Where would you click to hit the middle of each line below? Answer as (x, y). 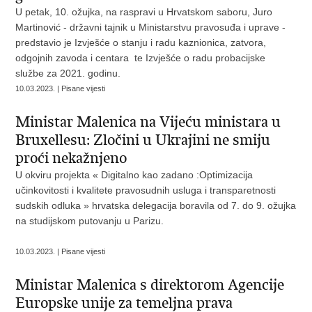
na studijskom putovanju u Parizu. (90, 221)
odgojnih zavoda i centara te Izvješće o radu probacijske (141, 58)
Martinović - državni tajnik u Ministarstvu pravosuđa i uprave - (151, 27)
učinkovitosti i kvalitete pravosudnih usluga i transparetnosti (146, 190)
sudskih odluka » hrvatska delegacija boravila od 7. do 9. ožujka (156, 205)
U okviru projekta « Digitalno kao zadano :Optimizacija (134, 175)
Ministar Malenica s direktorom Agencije (150, 285)
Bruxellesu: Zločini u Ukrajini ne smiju (143, 140)
